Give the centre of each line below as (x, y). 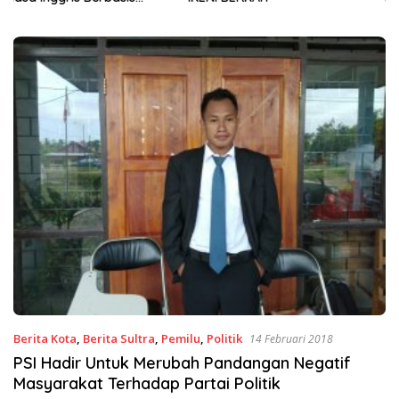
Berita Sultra (119, 339)
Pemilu (181, 339)
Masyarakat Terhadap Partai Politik (147, 384)
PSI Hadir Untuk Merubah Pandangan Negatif (182, 363)
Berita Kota (45, 339)
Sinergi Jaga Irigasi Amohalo (296, 13)
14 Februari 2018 (291, 339)
